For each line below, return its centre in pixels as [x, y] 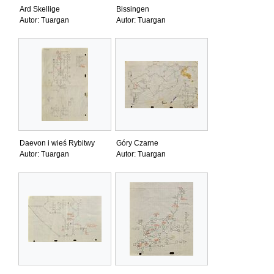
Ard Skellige [40, 9]
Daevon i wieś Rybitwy [57, 143]
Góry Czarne [137, 143]
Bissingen [133, 9]
